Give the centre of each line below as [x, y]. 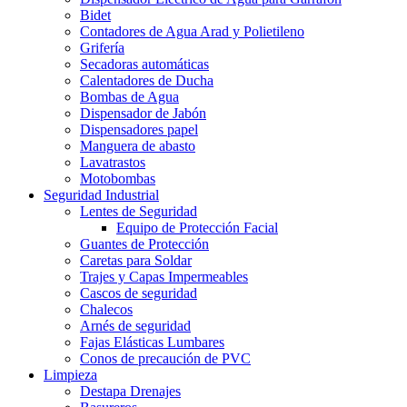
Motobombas [118, 178]
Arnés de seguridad [135, 325]
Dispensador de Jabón [143, 113]
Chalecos [106, 309]
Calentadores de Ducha [147, 80]
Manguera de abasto [138, 145]
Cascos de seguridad [139, 293]
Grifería [102, 47]
